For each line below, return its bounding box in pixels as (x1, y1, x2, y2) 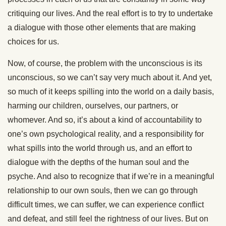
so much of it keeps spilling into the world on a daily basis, (8, 87, 214, 96)
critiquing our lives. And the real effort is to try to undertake (8, 9, 213, 18)
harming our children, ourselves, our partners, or (8, 101, 178, 110)
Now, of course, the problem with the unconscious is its (8, 59, 202, 68)
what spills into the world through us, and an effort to (8, 144, 192, 152)
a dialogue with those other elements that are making (8, 23, 196, 32)
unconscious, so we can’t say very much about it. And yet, (8, 73, 212, 82)
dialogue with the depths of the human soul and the (8, 158, 189, 166)
